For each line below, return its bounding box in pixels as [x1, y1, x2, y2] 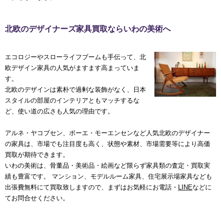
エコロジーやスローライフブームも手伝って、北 [5, 53, 146, 61]
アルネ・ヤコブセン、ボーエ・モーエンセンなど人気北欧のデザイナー [5, 129, 210, 137]
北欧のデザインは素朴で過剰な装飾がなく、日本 [5, 86, 146, 94]
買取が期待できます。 [5, 151, 69, 159]
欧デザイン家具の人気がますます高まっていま [5, 64, 140, 72]
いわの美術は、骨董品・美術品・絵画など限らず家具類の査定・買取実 [5, 162, 210, 170]
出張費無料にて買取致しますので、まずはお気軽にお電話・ [5, 184, 178, 191]
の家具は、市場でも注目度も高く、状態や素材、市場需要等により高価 [5, 140, 210, 148]
